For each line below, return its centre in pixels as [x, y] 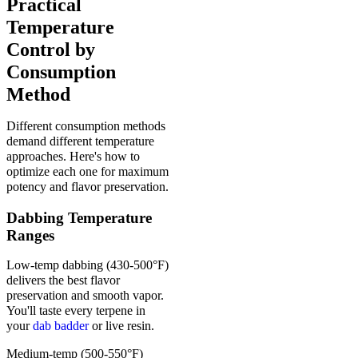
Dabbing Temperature [79, 217]
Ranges [30, 235]
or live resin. [121, 325]
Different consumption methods [86, 126]
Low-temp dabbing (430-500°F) [88, 265]
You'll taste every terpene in [76, 310]
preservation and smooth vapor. [85, 295]
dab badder [61, 325]
